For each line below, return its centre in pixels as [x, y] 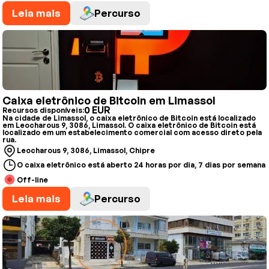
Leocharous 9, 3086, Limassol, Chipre [86, 150]
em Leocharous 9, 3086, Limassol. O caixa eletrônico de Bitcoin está [129, 125]
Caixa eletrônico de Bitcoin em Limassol [109, 100]
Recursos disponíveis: [43, 110]
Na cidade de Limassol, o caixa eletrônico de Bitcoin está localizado [129, 118]
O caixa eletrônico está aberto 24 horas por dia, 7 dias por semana [141, 165]
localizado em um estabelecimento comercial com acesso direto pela [132, 132]
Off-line [32, 180]
